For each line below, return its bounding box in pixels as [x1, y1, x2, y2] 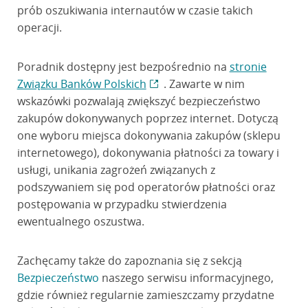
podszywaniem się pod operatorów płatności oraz [16, 179, 275, 195]
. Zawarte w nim [163, 76, 245, 91]
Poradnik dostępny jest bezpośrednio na [16, 59, 230, 74]
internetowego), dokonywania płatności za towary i [16, 145, 279, 160]
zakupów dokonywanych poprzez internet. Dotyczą [16, 111, 278, 126]
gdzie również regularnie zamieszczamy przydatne [16, 287, 274, 302]
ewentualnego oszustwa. [16, 214, 144, 229]
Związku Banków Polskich [16, 76, 146, 91]
